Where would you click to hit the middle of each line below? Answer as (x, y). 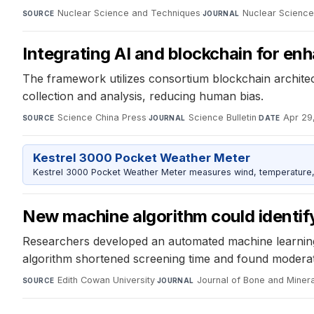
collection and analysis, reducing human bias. (143, 96)
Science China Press (102, 117)
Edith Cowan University (106, 280)
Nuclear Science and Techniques (129, 13)
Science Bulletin (223, 117)
